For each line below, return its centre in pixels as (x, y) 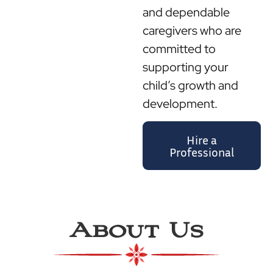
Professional (201, 152)
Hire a (201, 140)
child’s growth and (190, 85)
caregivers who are (192, 30)
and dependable (186, 12)
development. (180, 104)
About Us (136, 231)
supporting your (185, 67)
